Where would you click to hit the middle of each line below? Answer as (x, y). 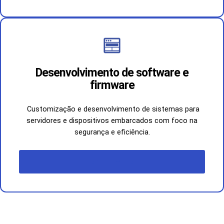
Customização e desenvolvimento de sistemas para (112, 109)
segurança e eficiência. (112, 132)
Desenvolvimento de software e (112, 72)
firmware (112, 85)
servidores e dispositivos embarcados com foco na (112, 121)
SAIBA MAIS (112, 161)
